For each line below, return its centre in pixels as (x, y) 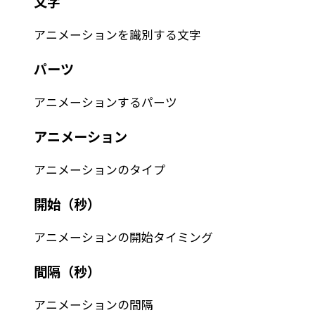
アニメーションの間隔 (94, 305)
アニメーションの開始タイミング (123, 237)
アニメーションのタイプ (99, 170)
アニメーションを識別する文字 (117, 35)
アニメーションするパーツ (105, 102)
